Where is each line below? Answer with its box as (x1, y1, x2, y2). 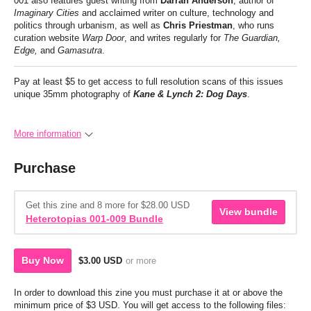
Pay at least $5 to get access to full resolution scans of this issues (14, 76, 283, 87)
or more (126, 255, 156, 266)
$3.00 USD (78, 255, 122, 266)
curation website (14, 32, 82, 43)
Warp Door (82, 32, 124, 43)
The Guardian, (224, 32, 280, 43)
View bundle (219, 206, 278, 218)
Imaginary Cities (14, 7, 79, 18)
